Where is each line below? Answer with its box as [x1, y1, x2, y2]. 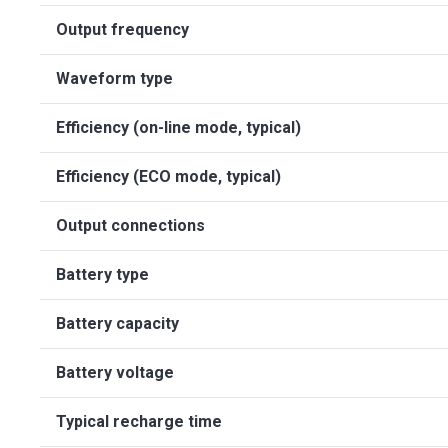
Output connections [56, 216, 205, 235]
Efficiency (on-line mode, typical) [56, 118, 301, 137]
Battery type [56, 265, 149, 284]
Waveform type [56, 69, 173, 88]
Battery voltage [56, 363, 174, 382]
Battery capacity [56, 314, 179, 333]
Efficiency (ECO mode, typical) [56, 167, 281, 186]
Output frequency [56, 20, 189, 39]
